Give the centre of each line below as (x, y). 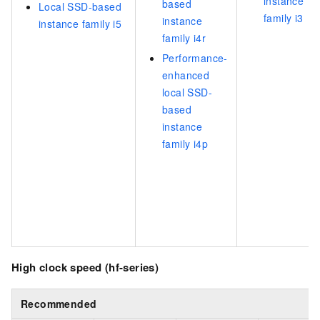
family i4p (185, 143)
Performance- (195, 57)
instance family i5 (80, 23)
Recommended (59, 303)
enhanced (186, 75)
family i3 (284, 17)
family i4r (184, 37)
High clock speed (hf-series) (85, 267)
